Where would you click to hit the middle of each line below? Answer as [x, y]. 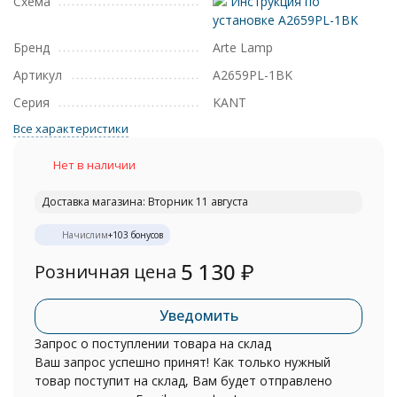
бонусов [146, 235]
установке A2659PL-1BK [285, 20]
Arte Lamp [243, 47]
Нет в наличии [94, 165]
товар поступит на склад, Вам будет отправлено [183, 381]
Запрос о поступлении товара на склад [153, 343]
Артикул [38, 75]
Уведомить [198, 315]
